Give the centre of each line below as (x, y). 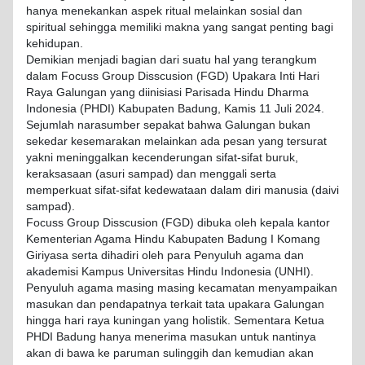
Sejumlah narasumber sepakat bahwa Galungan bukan (168, 125)
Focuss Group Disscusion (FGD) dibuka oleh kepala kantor (178, 223)
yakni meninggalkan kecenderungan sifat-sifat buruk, (162, 158)
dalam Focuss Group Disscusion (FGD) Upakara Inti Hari (173, 77)
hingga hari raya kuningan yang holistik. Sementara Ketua (175, 321)
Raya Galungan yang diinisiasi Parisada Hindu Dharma (167, 93)
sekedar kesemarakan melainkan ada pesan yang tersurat (176, 142)
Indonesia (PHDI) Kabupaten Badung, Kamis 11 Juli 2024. (175, 109)
